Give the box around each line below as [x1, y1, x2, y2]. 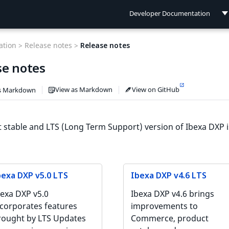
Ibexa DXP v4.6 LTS [131, 170, 207, 181]
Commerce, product [131, 213, 209, 224]
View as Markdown [55, 85, 112, 94]
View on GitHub [132, 85, 179, 94]
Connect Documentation [136, 74, 211, 83]
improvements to [131, 200, 198, 212]
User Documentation [136, 53, 200, 62]
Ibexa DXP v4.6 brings [131, 188, 214, 199]
